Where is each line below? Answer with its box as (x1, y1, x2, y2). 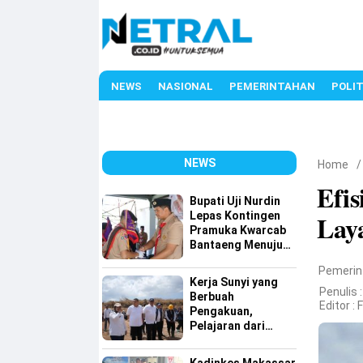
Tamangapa (190, 334, 253, 347)
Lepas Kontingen (190, 209, 280, 222)
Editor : (319, 299, 358, 312)
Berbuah (190, 290, 234, 303)
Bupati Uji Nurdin (190, 194, 280, 207)
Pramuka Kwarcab (190, 224, 286, 237)
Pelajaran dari (190, 319, 265, 332)
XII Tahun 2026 (190, 267, 267, 280)
